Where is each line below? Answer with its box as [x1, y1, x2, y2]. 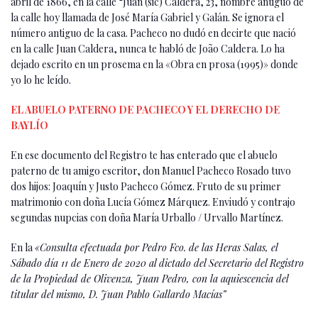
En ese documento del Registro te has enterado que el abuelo [11, 148, 278, 162]
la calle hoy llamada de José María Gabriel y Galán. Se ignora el [11, 10, 284, 24]
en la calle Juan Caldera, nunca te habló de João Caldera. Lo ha [11, 41, 285, 55]
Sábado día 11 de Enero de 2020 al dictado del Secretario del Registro [11, 256, 304, 270]
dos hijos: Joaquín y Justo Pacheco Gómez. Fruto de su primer [11, 179, 281, 193]
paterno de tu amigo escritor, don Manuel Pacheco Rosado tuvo [11, 163, 291, 177]
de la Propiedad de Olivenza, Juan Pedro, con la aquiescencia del [11, 271, 288, 285]
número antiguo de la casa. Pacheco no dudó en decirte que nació [11, 26, 296, 40]
